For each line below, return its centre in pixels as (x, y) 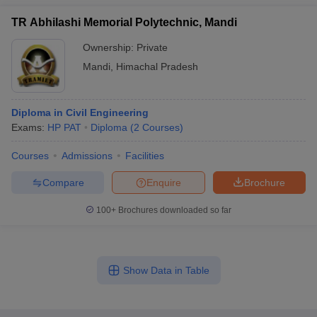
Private (152, 47)
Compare (63, 182)
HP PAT (64, 127)
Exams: (29, 127)
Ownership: (110, 47)
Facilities (145, 156)
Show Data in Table (166, 270)
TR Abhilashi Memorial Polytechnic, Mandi (124, 22)
